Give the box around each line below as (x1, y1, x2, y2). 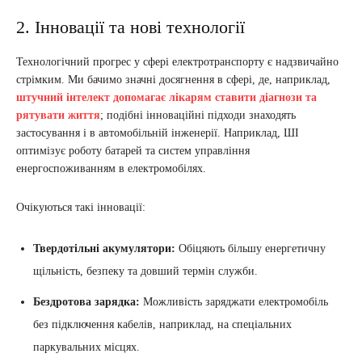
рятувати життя (16, 108, 100, 121)
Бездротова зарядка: (33, 295, 140, 308)
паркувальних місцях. (33, 340, 140, 353)
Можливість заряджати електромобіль (140, 295, 328, 308)
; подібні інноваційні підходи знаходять (100, 108, 296, 121)
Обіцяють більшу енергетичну (175, 242, 326, 255)
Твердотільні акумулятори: (33, 242, 175, 255)
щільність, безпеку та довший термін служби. (33, 264, 258, 277)
